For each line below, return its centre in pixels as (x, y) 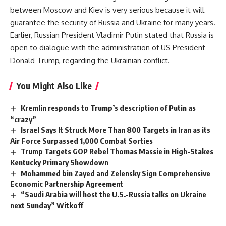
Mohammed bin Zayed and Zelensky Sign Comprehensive (116, 173)
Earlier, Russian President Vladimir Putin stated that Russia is (112, 35)
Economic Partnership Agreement (67, 184)
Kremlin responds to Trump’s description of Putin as (108, 108)
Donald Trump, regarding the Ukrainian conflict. (90, 60)
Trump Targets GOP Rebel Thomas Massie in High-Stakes (117, 151)
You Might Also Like (54, 86)
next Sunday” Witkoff (47, 206)
